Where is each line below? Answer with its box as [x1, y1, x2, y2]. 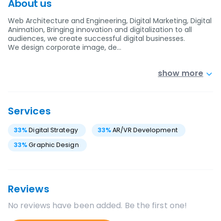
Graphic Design [29, 141, 79, 149]
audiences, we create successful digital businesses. [8, 34, 185, 43]
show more [158, 68, 203, 79]
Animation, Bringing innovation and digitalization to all [8, 25, 192, 35]
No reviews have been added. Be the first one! [8, 200, 187, 211]
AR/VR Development [112, 126, 178, 134]
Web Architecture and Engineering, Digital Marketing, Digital [8, 16, 212, 26]
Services [8, 104, 51, 118]
